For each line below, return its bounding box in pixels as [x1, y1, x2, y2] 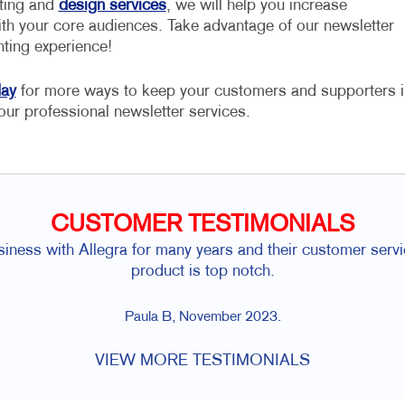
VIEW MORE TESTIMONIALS [95, 353, 310, 370]
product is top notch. [130, 264, 275, 280]
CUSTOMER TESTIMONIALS [51, 214, 354, 238]
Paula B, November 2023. [124, 311, 281, 325]
